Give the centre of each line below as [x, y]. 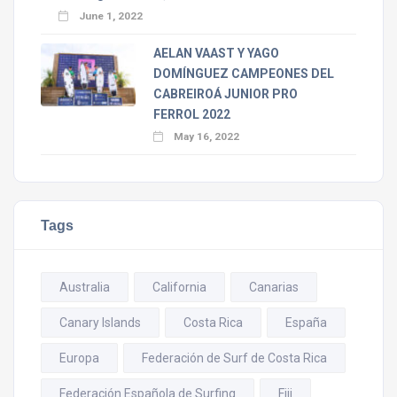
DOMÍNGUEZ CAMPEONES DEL [243, 74]
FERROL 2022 [191, 115]
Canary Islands [100, 323]
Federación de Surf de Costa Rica [234, 358]
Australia [85, 288]
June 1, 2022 [109, 16]
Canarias [274, 288]
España [306, 323]
